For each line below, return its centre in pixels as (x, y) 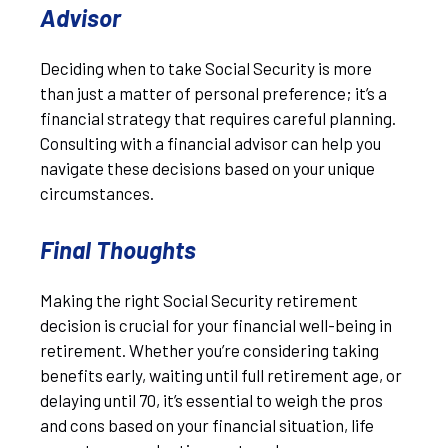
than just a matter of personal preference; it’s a (213, 93)
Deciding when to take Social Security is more (206, 68)
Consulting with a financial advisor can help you (210, 143)
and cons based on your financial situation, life (207, 424)
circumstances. (97, 193)
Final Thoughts (118, 249)
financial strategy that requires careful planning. (218, 118)
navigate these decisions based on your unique (207, 168)
